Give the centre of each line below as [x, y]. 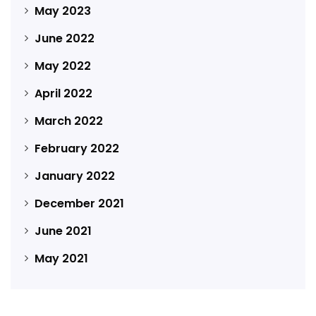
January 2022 [75, 176]
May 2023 [63, 11]
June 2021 [63, 231]
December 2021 [79, 203]
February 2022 [77, 148]
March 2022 [69, 121]
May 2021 [61, 258]
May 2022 [63, 66]
